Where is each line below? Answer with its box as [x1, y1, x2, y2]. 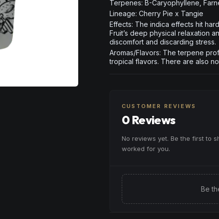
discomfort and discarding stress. [109, 38, 216, 46]
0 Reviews [122, 112, 175, 127]
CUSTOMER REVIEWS [122, 103, 197, 109]
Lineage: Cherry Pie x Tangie [109, 9, 203, 18]
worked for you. [122, 145, 170, 153]
